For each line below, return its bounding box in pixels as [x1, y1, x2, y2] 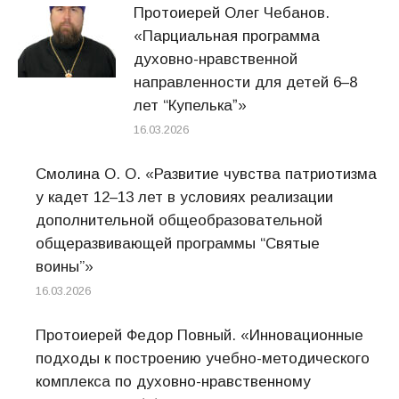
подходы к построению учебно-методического [36, 350, 370, 367]
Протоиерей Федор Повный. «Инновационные [36, 327, 363, 344]
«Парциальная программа [134, 28, 320, 45]
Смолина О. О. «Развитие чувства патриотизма [36, 166, 377, 183]
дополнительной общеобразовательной [36, 212, 322, 229]
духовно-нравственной [134, 51, 297, 68]
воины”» [36, 258, 94, 275]
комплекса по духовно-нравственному [36, 373, 311, 390]
